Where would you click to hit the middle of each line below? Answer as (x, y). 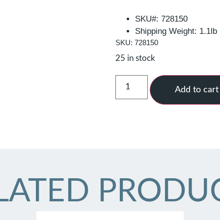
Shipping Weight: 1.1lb (176, 31)
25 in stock (136, 58)
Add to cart (196, 90)
